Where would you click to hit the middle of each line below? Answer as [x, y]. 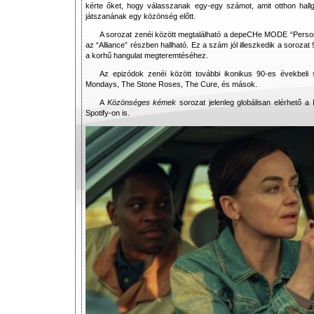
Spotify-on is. [108, 113]
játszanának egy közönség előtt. [141, 16]
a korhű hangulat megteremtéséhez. [147, 55]
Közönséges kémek [142, 102]
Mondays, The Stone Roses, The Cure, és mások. [171, 84]
